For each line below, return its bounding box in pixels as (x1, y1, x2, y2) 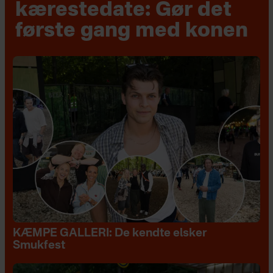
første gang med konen (15, 21, 249, 42)
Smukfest (12, 239, 65, 251)
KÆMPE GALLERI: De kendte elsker (12, 227, 207, 239)
